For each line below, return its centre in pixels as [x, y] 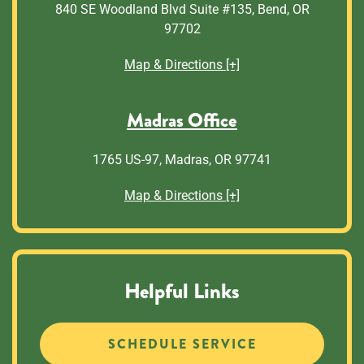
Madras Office [182, 120]
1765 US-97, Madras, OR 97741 [182, 159]
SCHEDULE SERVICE [182, 344]
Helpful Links [182, 291]
